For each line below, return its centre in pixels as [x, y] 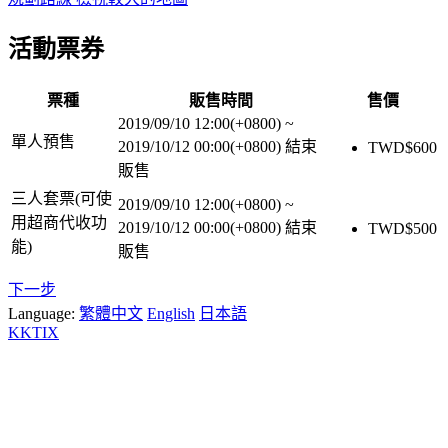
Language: [43, 314]
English [171, 314]
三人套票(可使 [61, 199]
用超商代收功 [59, 223]
